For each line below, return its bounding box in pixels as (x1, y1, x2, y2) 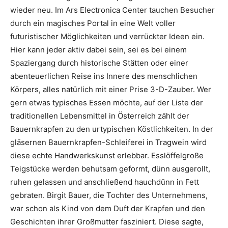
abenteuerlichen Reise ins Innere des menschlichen (10, 71, 197, 81)
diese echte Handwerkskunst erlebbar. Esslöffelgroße (10, 150, 204, 160)
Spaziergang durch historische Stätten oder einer (10, 58, 188, 68)
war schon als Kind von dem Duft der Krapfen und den (10, 203, 205, 213)
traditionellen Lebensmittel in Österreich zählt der (10, 110, 189, 121)
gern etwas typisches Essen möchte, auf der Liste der (10, 97, 203, 107)
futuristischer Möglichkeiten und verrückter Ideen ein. (10, 31, 205, 41)
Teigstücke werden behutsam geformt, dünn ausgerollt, (10, 163, 210, 174)
